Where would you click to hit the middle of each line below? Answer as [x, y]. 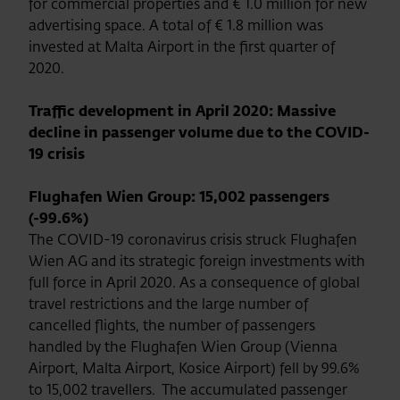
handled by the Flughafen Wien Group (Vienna [183, 346]
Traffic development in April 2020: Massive [182, 111]
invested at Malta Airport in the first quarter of [182, 46]
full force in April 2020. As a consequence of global [194, 282]
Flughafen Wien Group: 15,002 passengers [179, 196]
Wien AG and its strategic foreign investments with [197, 261]
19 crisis [57, 154]
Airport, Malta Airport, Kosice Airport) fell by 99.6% [194, 368]
